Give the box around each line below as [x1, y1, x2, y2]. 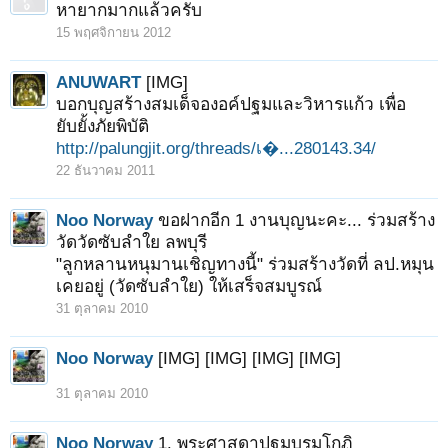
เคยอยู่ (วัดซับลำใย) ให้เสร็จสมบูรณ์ [56, 276, 322, 296]
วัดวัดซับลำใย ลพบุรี [56, 232, 207, 252]
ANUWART [56, 72, 141, 92]
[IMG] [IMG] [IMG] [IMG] [158, 348, 341, 368]
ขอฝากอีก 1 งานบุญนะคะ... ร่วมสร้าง [158, 210, 435, 230]
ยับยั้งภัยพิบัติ [56, 116, 149, 136]
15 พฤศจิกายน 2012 [56, 25, 171, 40]
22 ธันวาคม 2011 [56, 163, 155, 178]
